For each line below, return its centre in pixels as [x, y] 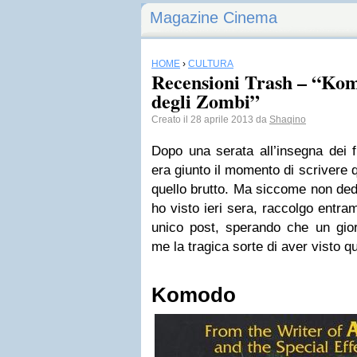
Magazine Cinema [214, 18]
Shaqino [288, 120]
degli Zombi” [206, 101]
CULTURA [211, 64]
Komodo [194, 295]
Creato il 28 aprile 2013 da [210, 120]
